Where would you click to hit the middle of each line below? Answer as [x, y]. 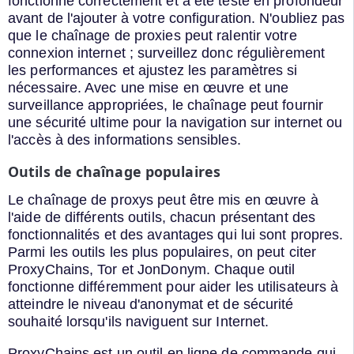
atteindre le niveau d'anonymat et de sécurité [151, 304]
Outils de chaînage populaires [114, 172]
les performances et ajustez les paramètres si [153, 71]
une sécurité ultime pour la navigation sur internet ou [175, 123]
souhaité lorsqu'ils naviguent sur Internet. [139, 321]
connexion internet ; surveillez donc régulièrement [167, 53]
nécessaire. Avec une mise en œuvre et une [149, 88]
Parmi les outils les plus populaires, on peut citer [162, 252]
